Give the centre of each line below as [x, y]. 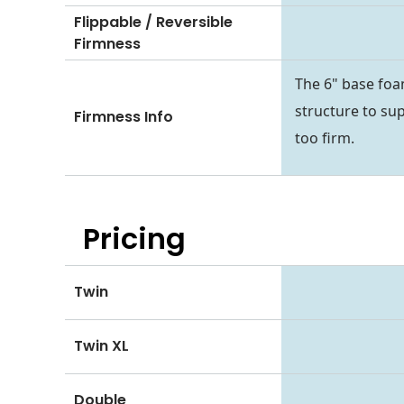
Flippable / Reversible [153, 22]
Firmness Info [124, 117]
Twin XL [101, 346]
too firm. [325, 138]
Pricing [134, 238]
